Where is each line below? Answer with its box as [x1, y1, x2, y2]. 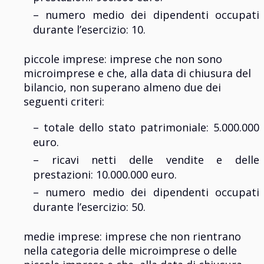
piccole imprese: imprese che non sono [24, 52, 222, 67]
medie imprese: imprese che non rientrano [24, 229, 241, 244]
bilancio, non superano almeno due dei [24, 80, 221, 95]
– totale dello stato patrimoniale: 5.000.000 [33, 120, 259, 135]
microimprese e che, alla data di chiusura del [24, 66, 251, 81]
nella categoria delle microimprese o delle [24, 243, 237, 258]
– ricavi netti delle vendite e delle [33, 153, 259, 167]
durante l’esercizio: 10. [33, 22, 146, 37]
